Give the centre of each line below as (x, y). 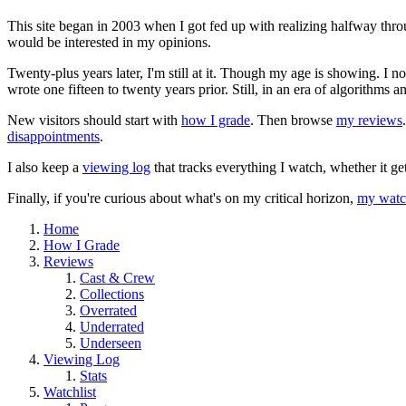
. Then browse (293, 120)
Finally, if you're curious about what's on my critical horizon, (182, 198)
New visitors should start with (94, 120)
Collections (112, 294)
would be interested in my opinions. (109, 42)
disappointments (53, 136)
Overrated (108, 310)
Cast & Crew (117, 277)
